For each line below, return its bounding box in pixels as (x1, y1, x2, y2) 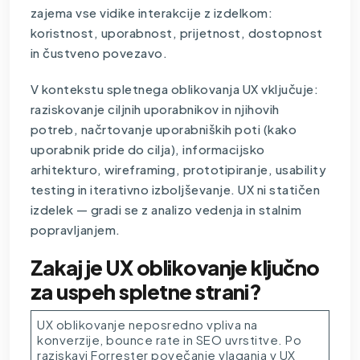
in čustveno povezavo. (30, 44, 168, 60)
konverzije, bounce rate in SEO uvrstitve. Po (37, 331, 302, 347)
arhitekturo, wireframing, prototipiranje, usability (30, 161, 327, 177)
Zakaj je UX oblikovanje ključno (30, 254, 320, 280)
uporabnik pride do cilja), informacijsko (30, 141, 265, 157)
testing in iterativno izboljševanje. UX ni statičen (30, 181, 321, 197)
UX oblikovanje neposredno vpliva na (37, 316, 258, 332)
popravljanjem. (30, 221, 121, 237)
